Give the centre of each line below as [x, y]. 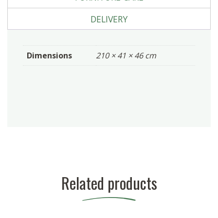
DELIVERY [109, 19]
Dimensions [49, 56]
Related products [109, 183]
